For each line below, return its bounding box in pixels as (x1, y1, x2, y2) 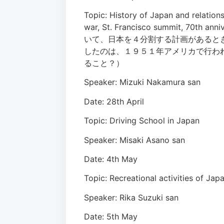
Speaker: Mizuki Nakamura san (84, 77, 200, 87)
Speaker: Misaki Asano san (84, 134, 185, 145)
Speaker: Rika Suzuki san (84, 192, 178, 202)
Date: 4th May (84, 153, 137, 164)
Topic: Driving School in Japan (84, 115, 199, 126)
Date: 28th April (84, 96, 144, 106)
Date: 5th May (84, 211, 137, 222)
